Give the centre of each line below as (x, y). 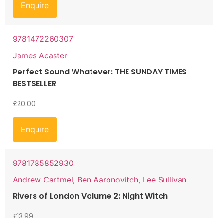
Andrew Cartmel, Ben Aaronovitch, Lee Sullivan (100, 179)
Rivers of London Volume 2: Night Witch (90, 196)
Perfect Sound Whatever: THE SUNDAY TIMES (100, 72)
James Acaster (40, 55)
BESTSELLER (35, 83)
